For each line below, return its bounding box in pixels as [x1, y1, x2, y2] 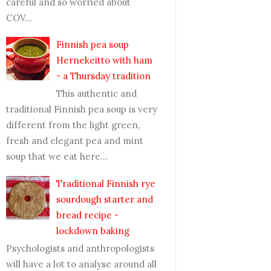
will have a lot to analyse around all [6, 258, 157, 270]
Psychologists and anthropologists [6, 242, 154, 254]
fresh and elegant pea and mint [6, 135, 143, 146]
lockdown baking [56, 224, 129, 237]
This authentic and [56, 88, 137, 99]
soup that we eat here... [6, 151, 108, 162]
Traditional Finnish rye [56, 177, 155, 189]
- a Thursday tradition [56, 70, 151, 82]
